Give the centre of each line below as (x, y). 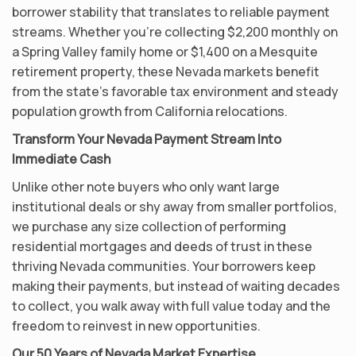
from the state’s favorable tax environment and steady (175, 91)
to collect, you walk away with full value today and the (171, 306)
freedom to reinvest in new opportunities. (136, 325)
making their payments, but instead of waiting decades (176, 286)
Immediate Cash (61, 159)
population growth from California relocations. (150, 111)
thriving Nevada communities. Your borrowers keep (164, 266)
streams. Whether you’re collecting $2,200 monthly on (175, 31)
